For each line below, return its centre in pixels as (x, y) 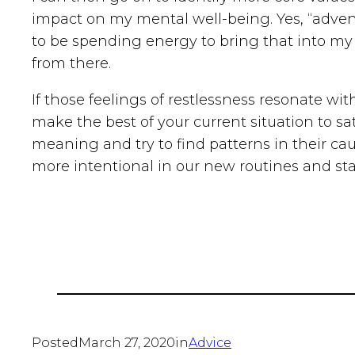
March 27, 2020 (127, 342)
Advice (210, 342)
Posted (55, 342)
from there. (71, 63)
